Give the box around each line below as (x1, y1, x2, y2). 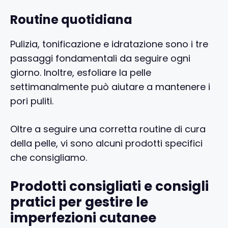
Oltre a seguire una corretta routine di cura (10, 122, 206, 135)
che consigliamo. (10, 151, 87, 164)
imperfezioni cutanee (10, 208, 156, 227)
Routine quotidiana (10, 11, 132, 28)
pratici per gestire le (10, 192, 148, 211)
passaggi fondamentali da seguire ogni (10, 51, 190, 65)
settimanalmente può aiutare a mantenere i (10, 80, 210, 93)
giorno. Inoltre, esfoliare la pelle (10, 66, 151, 79)
